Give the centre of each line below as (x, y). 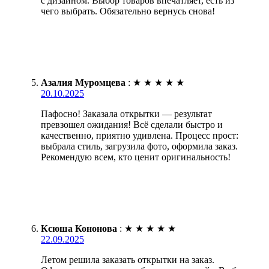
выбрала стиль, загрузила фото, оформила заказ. (139, 146)
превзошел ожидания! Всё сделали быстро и (132, 124)
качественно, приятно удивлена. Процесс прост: (140, 135)
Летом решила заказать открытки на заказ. (128, 259)
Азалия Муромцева (83, 82)
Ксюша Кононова (79, 228)
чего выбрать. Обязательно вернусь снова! (128, 11)
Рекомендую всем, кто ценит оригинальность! (136, 157)
